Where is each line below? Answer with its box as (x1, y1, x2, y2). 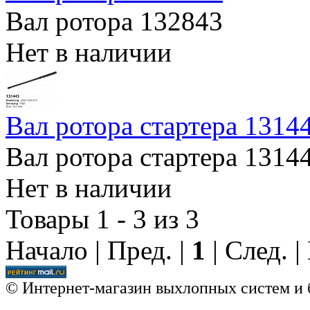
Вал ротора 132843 (6, 6, 223, 36)
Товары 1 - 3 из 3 (6, 203, 199, 234)
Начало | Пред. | (6, 235, 192, 265)
